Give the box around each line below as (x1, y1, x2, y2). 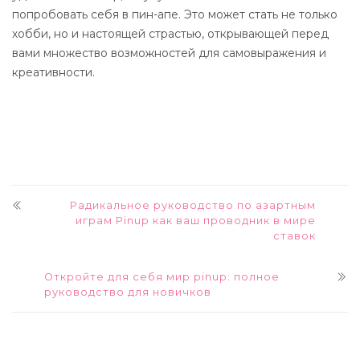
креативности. (12, 65, 95, 80)
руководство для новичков (44, 286, 211, 298)
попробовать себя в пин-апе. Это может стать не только (12, 7, 337, 22)
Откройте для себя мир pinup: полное (44, 271, 280, 283)
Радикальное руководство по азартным (70, 199, 316, 211)
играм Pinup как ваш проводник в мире (76, 215, 316, 227)
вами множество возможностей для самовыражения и (12, 46, 326, 60)
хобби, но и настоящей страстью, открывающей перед (12, 27, 329, 41)
